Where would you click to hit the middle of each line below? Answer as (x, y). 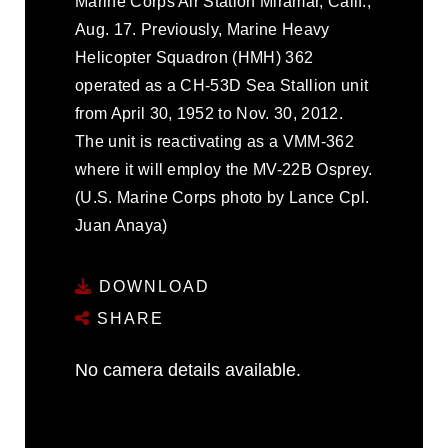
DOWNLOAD (151, 286)
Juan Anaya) (121, 225)
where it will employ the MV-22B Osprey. (224, 169)
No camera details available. (188, 369)
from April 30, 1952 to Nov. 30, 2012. (209, 113)
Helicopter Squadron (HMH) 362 (194, 57)
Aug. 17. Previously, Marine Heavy (202, 29)
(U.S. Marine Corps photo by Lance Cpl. (222, 197)
